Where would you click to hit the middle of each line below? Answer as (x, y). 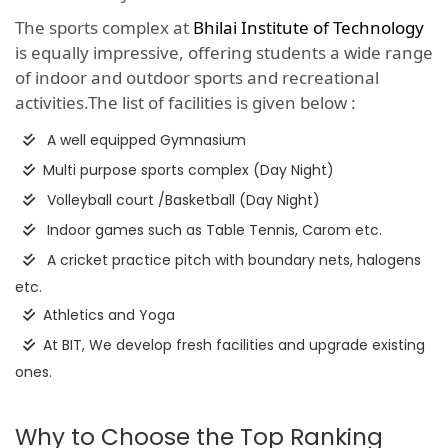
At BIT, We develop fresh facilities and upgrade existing (234, 345)
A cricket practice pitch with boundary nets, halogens (232, 260)
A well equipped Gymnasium (144, 140)
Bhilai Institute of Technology (308, 28)
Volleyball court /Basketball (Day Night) (181, 200)
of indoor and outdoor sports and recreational (197, 78)
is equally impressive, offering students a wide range (224, 53)
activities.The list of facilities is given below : (185, 103)
